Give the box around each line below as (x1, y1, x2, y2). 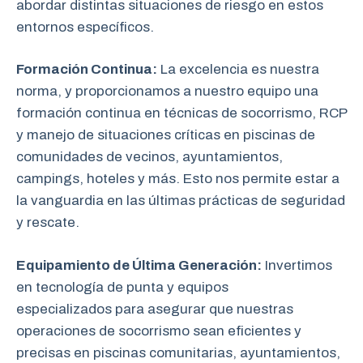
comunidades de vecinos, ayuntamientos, (16, 149, 283, 164)
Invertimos (262, 257, 332, 273)
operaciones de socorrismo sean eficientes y (16, 322, 301, 339)
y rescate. (16, 215, 79, 230)
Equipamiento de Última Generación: (16, 257, 262, 273)
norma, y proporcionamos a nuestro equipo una (16, 83, 318, 99)
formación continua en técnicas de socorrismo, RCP (16, 105, 347, 121)
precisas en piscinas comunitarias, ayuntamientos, (16, 344, 340, 361)
